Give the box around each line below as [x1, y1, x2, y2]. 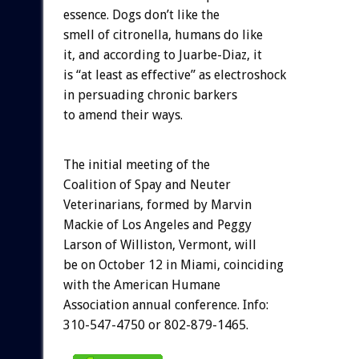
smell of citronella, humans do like [63, 26, 263, 42]
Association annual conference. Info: [63, 296, 268, 313]
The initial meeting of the [63, 156, 210, 172]
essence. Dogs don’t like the [63, 6, 220, 22]
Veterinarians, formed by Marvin [63, 196, 252, 212]
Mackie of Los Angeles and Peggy [63, 216, 252, 232]
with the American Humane [63, 276, 220, 292]
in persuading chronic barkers [63, 87, 237, 103]
